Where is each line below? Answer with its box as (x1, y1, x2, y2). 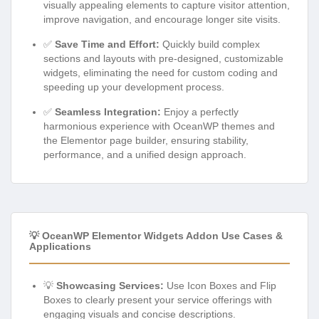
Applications (29, 240, 91, 252)
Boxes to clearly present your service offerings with (43, 293, 272, 305)
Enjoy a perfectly (161, 105, 239, 117)
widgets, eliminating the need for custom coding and (43, 66, 278, 78)
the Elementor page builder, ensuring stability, (43, 134, 249, 146)
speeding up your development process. (43, 80, 224, 93)
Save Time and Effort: (55, 38, 159, 50)
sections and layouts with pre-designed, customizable (43, 52, 283, 64)
